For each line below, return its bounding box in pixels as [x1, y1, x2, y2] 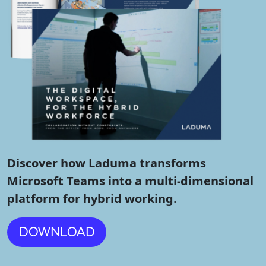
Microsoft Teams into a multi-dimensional [7, 173, 254, 189]
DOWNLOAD [19, 226, 94, 239]
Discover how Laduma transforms [7, 155, 206, 172]
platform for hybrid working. [7, 191, 177, 207]
